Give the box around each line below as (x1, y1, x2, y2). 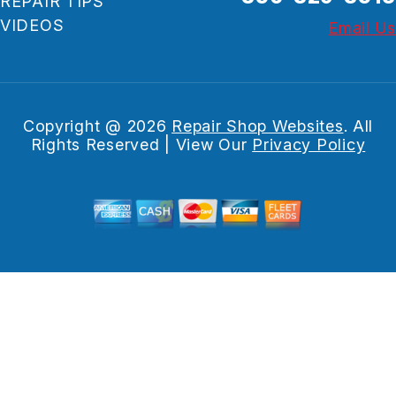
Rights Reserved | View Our (30, 135, 253, 155)
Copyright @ (22, 117, 127, 136)
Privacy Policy (252, 135, 366, 155)
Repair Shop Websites (171, 117, 344, 136)
